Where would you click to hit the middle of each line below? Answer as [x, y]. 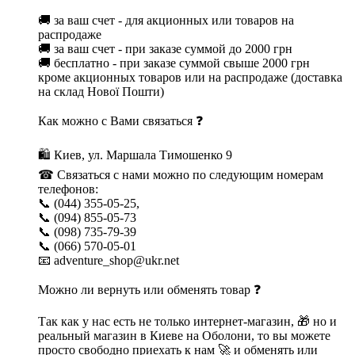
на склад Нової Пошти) [101, 91]
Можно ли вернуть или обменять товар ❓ [149, 289]
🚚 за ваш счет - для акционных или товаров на [166, 20]
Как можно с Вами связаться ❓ [120, 120]
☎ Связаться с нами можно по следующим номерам [181, 174]
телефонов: [68, 189]
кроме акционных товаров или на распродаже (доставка [190, 77]
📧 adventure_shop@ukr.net [109, 260]
